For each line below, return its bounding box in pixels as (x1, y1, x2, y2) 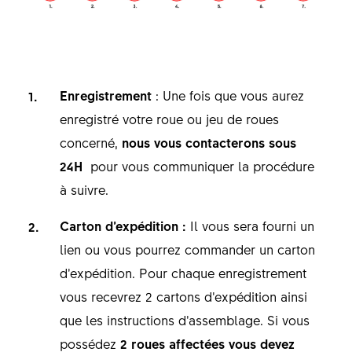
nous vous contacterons (121, 133, 265, 151)
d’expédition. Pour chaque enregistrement (59, 263, 306, 281)
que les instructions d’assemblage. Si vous (59, 310, 310, 328)
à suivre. (59, 180, 116, 198)
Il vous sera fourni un (185, 216, 314, 234)
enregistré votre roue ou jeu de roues (59, 109, 279, 127)
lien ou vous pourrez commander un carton (59, 240, 315, 258)
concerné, (59, 133, 122, 151)
